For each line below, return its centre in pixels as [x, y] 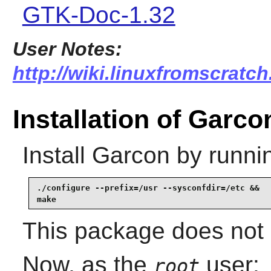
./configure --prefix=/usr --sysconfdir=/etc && [148, 188]
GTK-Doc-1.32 [99, 15]
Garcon [131, 155]
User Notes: [67, 49]
